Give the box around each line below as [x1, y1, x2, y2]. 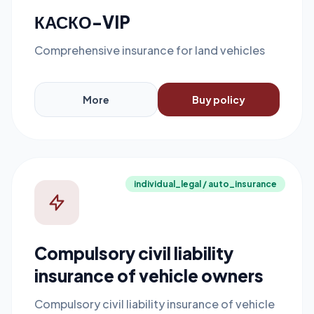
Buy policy [192, 93, 245, 106]
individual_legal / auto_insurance [134, 179, 277, 189]
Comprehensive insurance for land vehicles [34, 43, 265, 57]
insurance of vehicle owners [34, 265, 264, 286]
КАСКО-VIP [34, 11, 130, 32]
